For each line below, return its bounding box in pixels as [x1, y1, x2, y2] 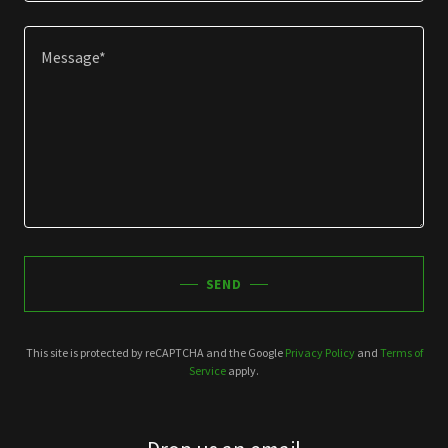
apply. [226, 363, 259, 378]
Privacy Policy [284, 345, 355, 360]
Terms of [379, 345, 423, 360]
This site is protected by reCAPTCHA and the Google [25, 345, 285, 360]
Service [189, 363, 226, 378]
